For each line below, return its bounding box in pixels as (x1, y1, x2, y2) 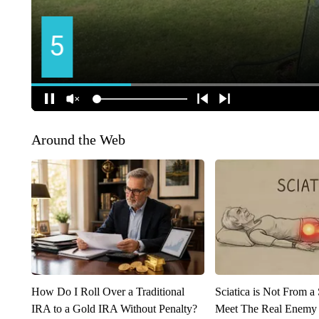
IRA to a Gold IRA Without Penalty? (31, 303, 197, 315)
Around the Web (31, 132, 125, 148)
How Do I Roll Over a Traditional (31, 286, 184, 298)
